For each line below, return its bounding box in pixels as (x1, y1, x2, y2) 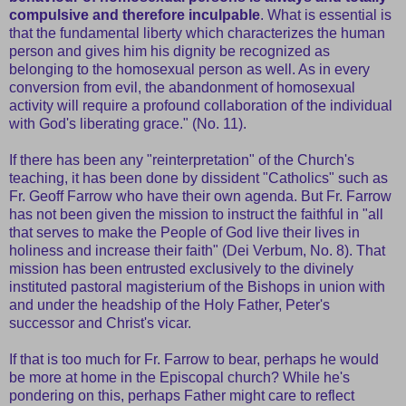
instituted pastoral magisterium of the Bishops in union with (9, 278, 385, 295)
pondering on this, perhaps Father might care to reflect (9, 387, 354, 403)
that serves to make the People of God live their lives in (9, 224, 360, 240)
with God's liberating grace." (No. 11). (9, 115, 246, 131)
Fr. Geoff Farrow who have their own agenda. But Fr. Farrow (9, 188, 391, 204)
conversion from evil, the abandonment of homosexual (9, 79, 355, 95)
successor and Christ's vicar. (9, 314, 191, 331)
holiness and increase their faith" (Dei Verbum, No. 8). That (9, 242, 385, 258)
